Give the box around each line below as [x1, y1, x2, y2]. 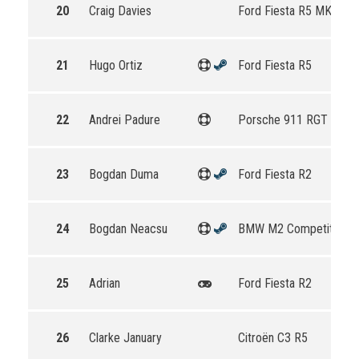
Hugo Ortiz [89, 58, 143, 73]
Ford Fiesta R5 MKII [238, 3, 338, 18]
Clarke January [89, 330, 162, 345]
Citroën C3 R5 [238, 330, 308, 345]
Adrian [89, 276, 120, 291]
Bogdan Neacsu [89, 221, 167, 236]
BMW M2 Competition [238, 221, 348, 236]
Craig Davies [89, 3, 151, 18]
